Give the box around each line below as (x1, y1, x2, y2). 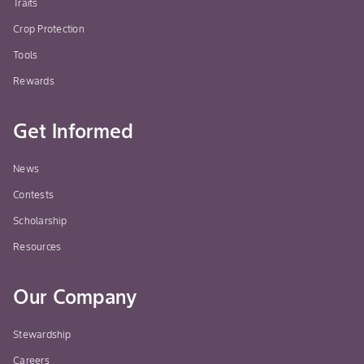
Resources (13, 240, 62, 253)
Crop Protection (13, 23, 84, 36)
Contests (13, 188, 54, 201)
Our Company (13, 284, 137, 310)
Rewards (13, 75, 54, 88)
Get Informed (13, 119, 133, 145)
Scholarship (13, 214, 67, 227)
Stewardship (13, 328, 71, 341)
